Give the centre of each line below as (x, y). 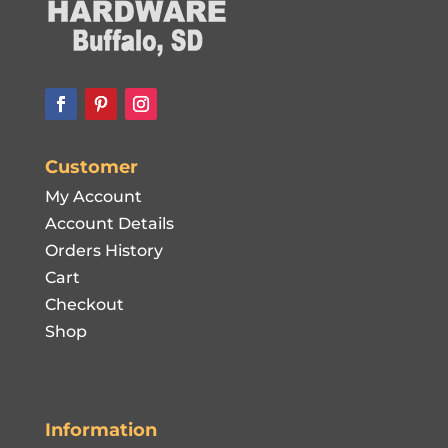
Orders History (103, 251)
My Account (93, 197)
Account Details (109, 224)
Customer (91, 167)
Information (100, 429)
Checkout (84, 305)
